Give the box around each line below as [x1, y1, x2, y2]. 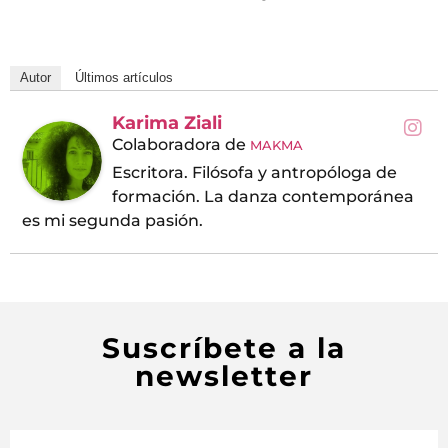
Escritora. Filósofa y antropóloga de [112, 163, 397, 183]
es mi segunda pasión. [22, 211, 203, 231]
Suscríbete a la [102, 331, 346, 366]
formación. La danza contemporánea [112, 187, 414, 207]
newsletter [135, 359, 313, 394]
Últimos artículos [75, 70, 173, 86]
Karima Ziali [112, 112, 222, 135]
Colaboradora [112, 135, 221, 155]
